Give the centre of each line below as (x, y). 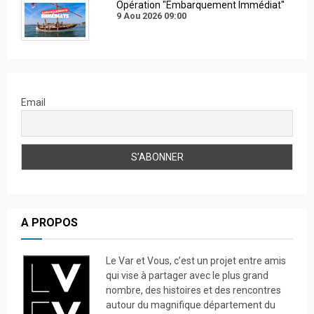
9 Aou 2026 (139, 15)
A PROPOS (49, 222)
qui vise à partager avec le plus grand (187, 275)
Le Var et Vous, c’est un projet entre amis (196, 260)
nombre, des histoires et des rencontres (193, 290)
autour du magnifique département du (191, 305)
